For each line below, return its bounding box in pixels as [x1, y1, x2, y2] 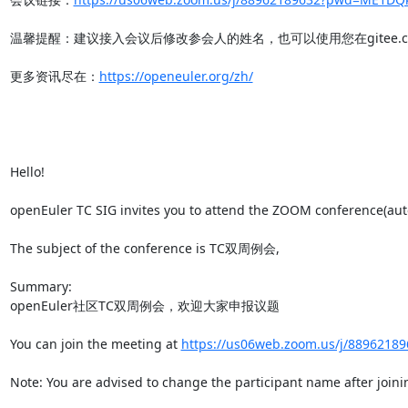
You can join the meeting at [9, 334, 181, 352]
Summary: [9, 277, 72, 295]
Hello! [9, 162, 45, 180]
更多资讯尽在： [9, 66, 99, 85]
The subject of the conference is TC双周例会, [9, 239, 280, 257]
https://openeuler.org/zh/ [98, 66, 253, 85]
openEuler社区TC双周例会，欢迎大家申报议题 [9, 296, 280, 314]
